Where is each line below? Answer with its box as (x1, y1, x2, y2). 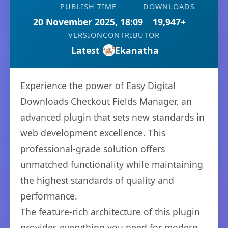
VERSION (68, 30, 103, 40)
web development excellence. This (20, 127, 165, 139)
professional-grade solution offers (20, 142, 165, 155)
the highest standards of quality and (20, 174, 174, 186)
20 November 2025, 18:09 (33, 16, 143, 28)
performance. (20, 190, 77, 202)
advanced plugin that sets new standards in (20, 111, 205, 123)
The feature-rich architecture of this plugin (20, 206, 200, 218)
